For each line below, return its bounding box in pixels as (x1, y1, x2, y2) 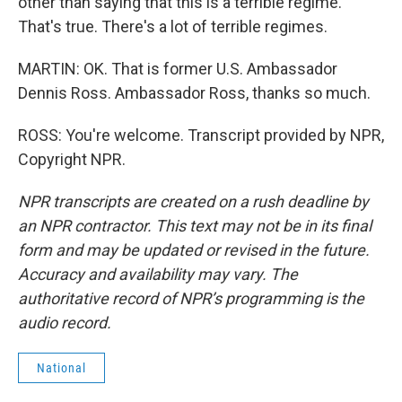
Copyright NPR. (18, 150, 126, 169)
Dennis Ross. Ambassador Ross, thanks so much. (18, 83, 371, 102)
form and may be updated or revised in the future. (18, 240, 370, 259)
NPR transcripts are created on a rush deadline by (18, 192, 369, 211)
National (37, 361, 86, 375)
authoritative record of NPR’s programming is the (18, 289, 364, 308)
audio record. (18, 313, 111, 332)
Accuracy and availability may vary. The (18, 265, 298, 284)
